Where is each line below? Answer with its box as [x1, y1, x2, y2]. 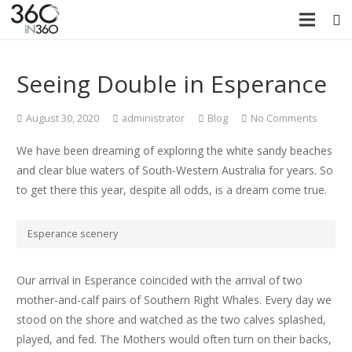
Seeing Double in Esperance [16, 68, 327, 100]
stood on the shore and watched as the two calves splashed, [16, 312, 326, 328]
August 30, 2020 [26, 112, 100, 125]
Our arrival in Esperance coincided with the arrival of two [16, 273, 302, 288]
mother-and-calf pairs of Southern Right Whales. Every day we [16, 292, 332, 308]
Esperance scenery [27, 226, 118, 240]
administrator [122, 112, 185, 125]
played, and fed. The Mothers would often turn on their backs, [16, 332, 332, 347]
